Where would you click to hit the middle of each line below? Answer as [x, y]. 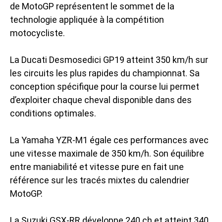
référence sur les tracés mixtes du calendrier [100, 180]
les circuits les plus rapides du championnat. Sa [105, 73]
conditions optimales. [53, 113]
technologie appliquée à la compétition [87, 19]
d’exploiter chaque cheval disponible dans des [101, 100]
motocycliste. [37, 33]
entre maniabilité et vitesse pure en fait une [97, 166]
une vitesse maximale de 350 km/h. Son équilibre [107, 153]
